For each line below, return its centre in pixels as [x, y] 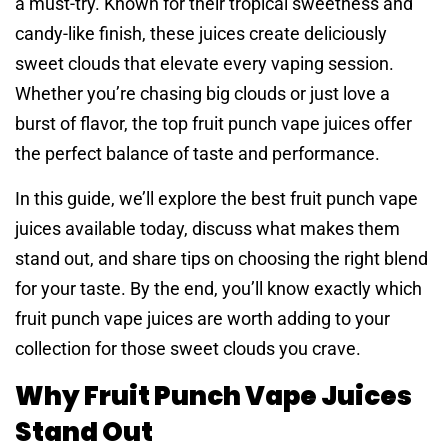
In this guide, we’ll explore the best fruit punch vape [216, 198]
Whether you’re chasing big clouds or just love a [202, 94]
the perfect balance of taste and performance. [197, 154]
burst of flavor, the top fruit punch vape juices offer [213, 124]
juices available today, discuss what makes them [207, 228]
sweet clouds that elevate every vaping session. [204, 64]
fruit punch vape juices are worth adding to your [202, 318]
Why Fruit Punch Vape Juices [213, 395]
